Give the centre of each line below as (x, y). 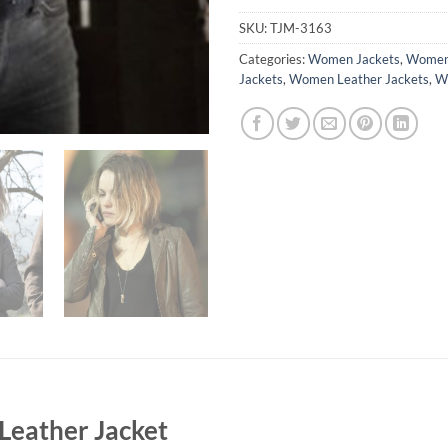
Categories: (273, 59)
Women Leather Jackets (359, 79)
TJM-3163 (301, 28)
